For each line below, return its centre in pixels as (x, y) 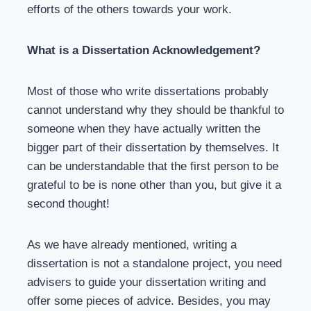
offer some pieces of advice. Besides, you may (149, 301)
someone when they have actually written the (144, 129)
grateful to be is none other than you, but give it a (154, 185)
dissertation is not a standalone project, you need (154, 263)
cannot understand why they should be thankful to (155, 110)
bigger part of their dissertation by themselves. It (153, 148)
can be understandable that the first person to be (153, 166)
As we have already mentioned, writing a (132, 245)
